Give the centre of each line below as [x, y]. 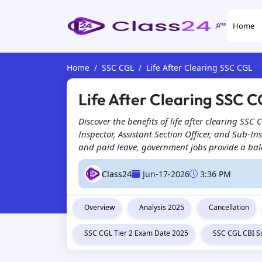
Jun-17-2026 [166, 174]
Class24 [117, 174]
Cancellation [229, 207]
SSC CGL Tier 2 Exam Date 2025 [136, 233]
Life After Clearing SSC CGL [199, 68]
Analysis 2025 [162, 207]
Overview [99, 207]
